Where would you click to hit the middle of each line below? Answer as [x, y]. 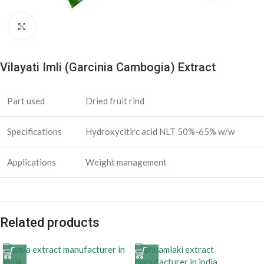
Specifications [34, 131]
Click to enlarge [65, 26]
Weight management [126, 162]
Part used [26, 101]
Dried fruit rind [115, 101]
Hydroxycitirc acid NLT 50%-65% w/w [160, 131]
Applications [32, 162]
